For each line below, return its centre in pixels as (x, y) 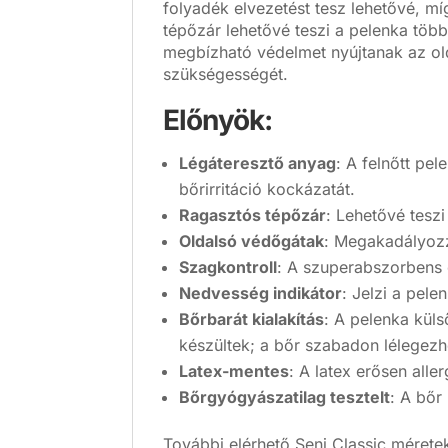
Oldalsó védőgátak (251, 241)
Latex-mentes (234, 371)
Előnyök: (217, 120)
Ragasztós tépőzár (252, 215)
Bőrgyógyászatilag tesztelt (284, 397)
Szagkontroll (228, 267)
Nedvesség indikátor (260, 293)
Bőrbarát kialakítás (251, 319)
